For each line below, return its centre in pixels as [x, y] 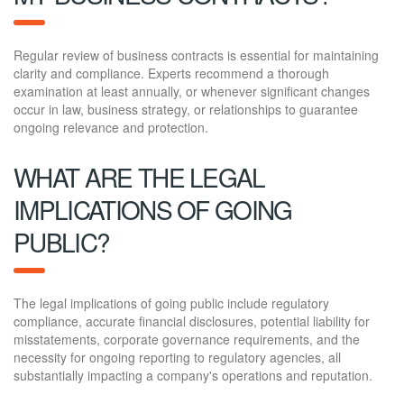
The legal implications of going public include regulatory [171, 303]
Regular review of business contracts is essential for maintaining [196, 55]
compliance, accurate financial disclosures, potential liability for [192, 321]
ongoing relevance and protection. [111, 127]
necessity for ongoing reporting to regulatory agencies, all [177, 357]
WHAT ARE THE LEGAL [139, 176]
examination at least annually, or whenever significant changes [192, 91]
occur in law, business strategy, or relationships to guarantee [186, 109]
